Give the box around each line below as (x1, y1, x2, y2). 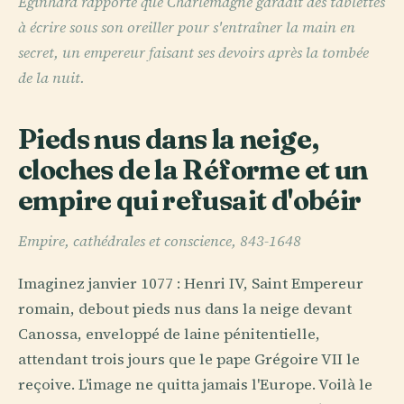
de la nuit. (18, 68, 85, 89)
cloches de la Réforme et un (18, 152, 368, 188)
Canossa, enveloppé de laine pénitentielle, (18, 323, 320, 344)
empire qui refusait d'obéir (18, 183, 362, 218)
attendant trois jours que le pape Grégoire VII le (18, 348, 360, 370)
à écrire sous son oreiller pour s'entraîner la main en (18, 17, 355, 39)
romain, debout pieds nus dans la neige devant (18, 298, 352, 319)
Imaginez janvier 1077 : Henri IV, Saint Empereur (18, 272, 363, 294)
